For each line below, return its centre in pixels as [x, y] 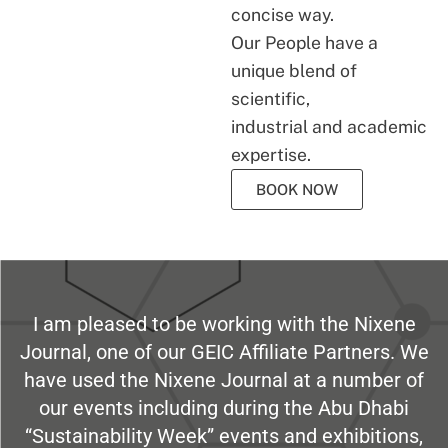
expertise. [271, 155]
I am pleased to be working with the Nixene [224, 324]
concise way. [283, 15]
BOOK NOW [297, 190]
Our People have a [305, 43]
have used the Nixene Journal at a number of [224, 380]
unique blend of [294, 71]
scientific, [271, 99]
